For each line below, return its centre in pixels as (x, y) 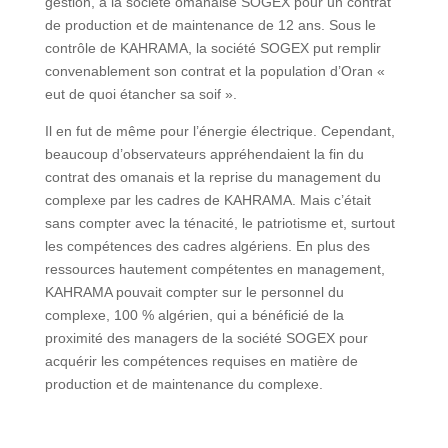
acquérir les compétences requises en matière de (201, 361)
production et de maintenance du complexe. (183, 384)
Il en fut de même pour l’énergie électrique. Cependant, (219, 131)
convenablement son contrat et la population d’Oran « (214, 71)
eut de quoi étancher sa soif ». (140, 94)
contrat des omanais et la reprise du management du (212, 177)
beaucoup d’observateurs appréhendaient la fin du (204, 154)
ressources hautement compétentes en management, (214, 269)
